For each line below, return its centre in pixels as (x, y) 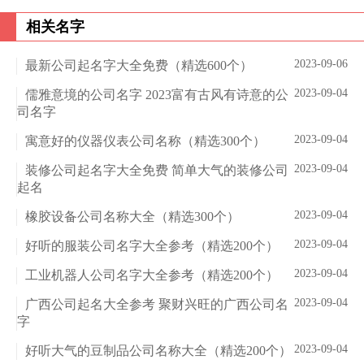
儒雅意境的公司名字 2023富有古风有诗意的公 (157, 95)
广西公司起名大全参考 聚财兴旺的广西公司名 (157, 305)
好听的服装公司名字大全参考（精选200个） (152, 246)
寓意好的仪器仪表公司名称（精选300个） (145, 141)
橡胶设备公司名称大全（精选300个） (132, 217)
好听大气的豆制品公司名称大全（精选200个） (158, 351)
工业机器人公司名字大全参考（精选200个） (152, 275)
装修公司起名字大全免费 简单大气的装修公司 (157, 171)
